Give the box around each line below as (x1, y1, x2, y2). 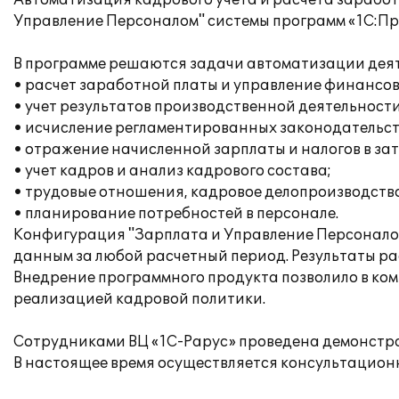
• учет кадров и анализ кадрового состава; (13, 162, 331, 180)
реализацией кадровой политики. (13, 290, 265, 308)
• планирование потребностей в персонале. (13, 205, 338, 223)
